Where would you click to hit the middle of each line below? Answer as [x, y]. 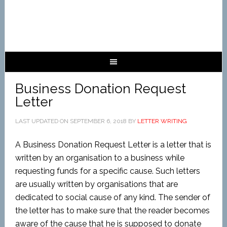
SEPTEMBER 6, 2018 [98, 121]
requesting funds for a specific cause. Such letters [107, 171]
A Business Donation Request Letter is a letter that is [113, 145]
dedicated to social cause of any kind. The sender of [112, 197]
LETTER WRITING [162, 121]
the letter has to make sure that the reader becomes [112, 211]
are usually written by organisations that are [96, 184]
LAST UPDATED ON [42, 121]
